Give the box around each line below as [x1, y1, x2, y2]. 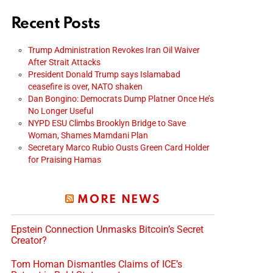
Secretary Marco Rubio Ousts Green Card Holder [28, 142, 210, 152]
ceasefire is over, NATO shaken [28, 81, 143, 91]
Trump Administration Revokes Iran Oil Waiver [28, 44, 200, 55]
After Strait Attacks [28, 57, 101, 67]
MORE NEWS [77, 193, 161, 205]
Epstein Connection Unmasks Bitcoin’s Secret [11, 223, 204, 235]
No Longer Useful [28, 105, 93, 116]
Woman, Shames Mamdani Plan [28, 130, 148, 140]
